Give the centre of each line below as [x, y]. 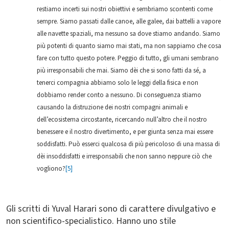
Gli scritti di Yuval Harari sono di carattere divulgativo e [111, 209]
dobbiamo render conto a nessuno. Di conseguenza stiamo [119, 95]
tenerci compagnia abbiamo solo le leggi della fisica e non [118, 83]
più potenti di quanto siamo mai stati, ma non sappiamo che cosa [129, 46]
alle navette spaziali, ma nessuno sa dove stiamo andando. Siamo [129, 34]
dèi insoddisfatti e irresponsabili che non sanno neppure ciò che [124, 156]
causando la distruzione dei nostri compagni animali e [112, 107]
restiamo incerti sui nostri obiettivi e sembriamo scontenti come [125, 9]
